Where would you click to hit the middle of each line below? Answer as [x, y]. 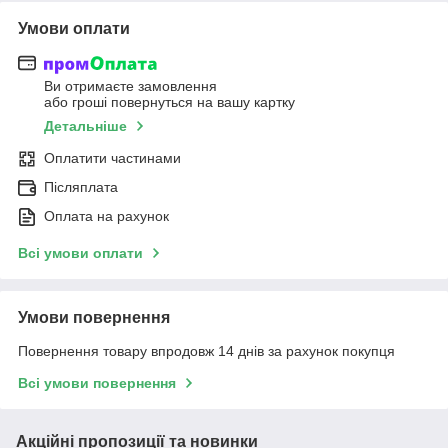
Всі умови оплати [80, 253]
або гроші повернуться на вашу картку [169, 102]
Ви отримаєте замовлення [130, 86]
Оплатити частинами [112, 158]
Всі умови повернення [97, 383]
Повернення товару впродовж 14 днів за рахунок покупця [206, 351]
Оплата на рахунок [106, 216]
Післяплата [81, 187]
